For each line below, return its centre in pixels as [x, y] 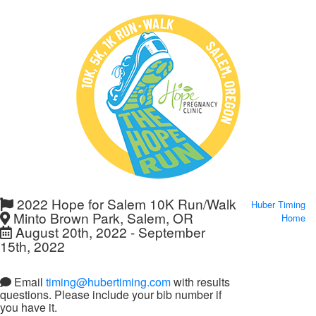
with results [200, 282]
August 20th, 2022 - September [109, 232]
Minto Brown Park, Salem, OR [102, 218]
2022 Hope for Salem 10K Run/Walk [125, 203]
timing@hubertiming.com [108, 282]
